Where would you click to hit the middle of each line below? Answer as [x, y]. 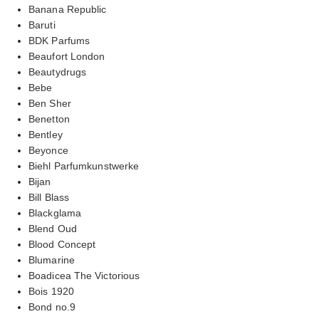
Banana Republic [68, 9]
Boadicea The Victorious [84, 275]
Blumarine [52, 260]
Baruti [42, 25]
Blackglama [55, 213]
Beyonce [48, 150]
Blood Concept [62, 244]
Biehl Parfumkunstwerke [84, 166]
